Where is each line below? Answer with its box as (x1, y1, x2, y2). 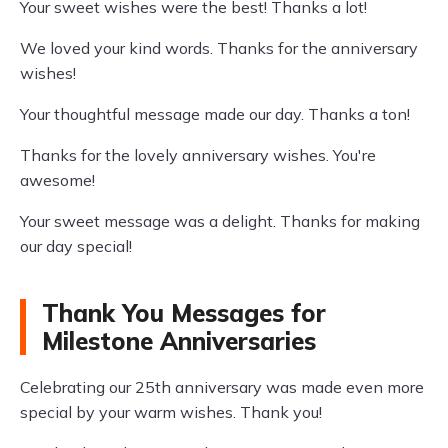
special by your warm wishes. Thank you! (20, 402, 322, 422)
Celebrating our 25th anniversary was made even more (20, 377, 424, 397)
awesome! (20, 170, 95, 190)
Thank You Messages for (42, 298, 326, 328)
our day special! (20, 236, 132, 256)
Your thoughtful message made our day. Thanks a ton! (20, 104, 410, 124)
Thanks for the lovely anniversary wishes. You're (20, 145, 376, 165)
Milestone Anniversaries (42, 326, 316, 356)
